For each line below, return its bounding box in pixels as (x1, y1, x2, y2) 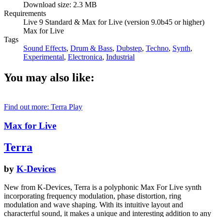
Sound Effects (23, 44, 66, 53)
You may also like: (4, 71, 94, 84)
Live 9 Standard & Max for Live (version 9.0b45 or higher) (23, 18, 204, 27)
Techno (146, 44, 169, 53)
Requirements (4, 9, 46, 18)
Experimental (23, 53, 64, 62)
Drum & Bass (70, 44, 112, 53)
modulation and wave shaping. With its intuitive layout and (4, 201, 183, 209)
